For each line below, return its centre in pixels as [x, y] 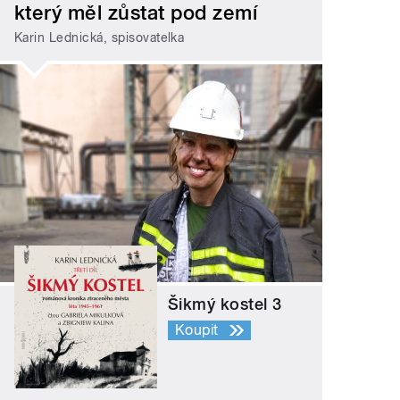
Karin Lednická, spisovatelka [100, 38]
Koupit [197, 329]
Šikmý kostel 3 [225, 304]
